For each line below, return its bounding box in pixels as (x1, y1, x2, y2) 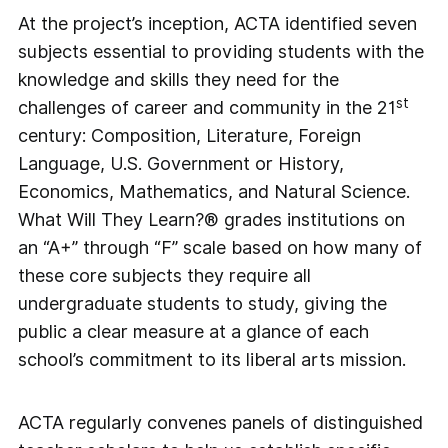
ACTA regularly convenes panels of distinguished (18, 412, 424, 434)
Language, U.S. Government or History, (18, 153, 345, 175)
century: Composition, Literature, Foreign (18, 125, 362, 147)
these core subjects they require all (18, 265, 312, 287)
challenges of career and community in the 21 (18, 97, 397, 119)
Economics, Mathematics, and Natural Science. (18, 181, 411, 203)
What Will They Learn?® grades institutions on (18, 209, 406, 231)
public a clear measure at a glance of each (18, 321, 370, 343)
